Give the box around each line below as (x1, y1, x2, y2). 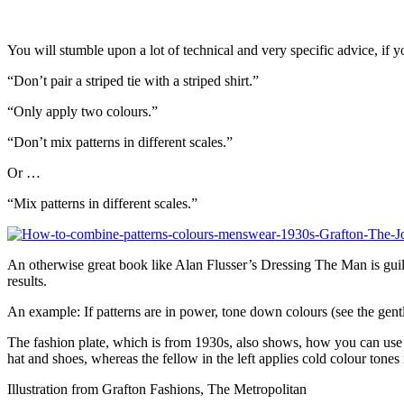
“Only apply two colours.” (7, 103, 158, 119)
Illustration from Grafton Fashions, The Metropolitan (7, 381, 307, 397)
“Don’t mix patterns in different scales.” (7, 133, 233, 150)
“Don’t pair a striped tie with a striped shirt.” (7, 72, 259, 88)
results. (7, 272, 47, 289)
